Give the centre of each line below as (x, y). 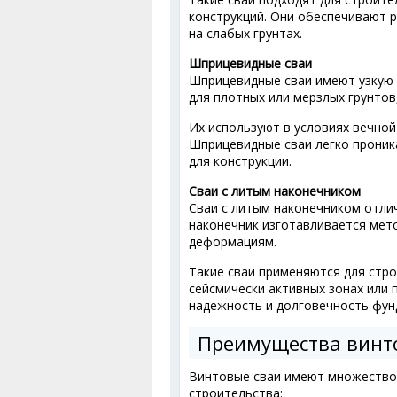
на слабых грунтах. (245, 33)
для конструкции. (240, 160)
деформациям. (233, 241)
